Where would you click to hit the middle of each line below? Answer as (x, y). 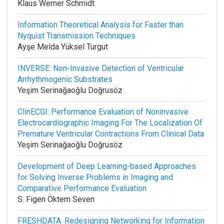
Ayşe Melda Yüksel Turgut (63, 47)
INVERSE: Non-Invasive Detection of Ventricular (101, 68)
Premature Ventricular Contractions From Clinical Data (111, 134)
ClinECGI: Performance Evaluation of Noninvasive (103, 112)
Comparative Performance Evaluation (82, 188)
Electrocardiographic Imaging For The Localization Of (110, 123)
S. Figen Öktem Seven (56, 199)
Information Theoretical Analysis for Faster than (100, 25)
